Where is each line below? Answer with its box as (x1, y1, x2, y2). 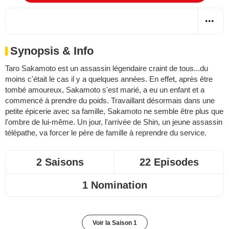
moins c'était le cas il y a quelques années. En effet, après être (5, 74, 213, 83)
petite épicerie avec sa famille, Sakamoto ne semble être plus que (5, 106, 223, 116)
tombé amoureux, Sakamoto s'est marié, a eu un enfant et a (5, 85, 204, 94)
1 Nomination (82, 179, 147, 191)
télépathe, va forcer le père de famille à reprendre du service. (5, 128, 207, 137)
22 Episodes (139, 156, 199, 168)
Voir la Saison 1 (92, 219, 137, 226)
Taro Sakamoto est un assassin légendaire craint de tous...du (5, 63, 208, 73)
